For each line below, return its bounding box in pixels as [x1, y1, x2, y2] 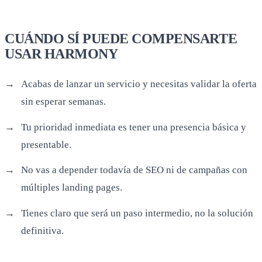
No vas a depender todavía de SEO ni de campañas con [21, 164, 247, 176]
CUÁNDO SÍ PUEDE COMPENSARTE [5, 31, 237, 47]
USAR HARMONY [5, 46, 118, 62]
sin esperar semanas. [21, 96, 106, 108]
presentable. [21, 139, 71, 150]
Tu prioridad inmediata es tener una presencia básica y [21, 121, 246, 133]
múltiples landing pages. [21, 182, 122, 194]
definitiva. [21, 225, 64, 236]
